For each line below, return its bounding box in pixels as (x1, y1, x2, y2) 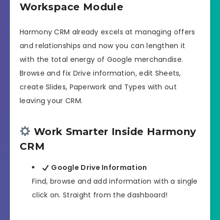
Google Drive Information (49, 163, 147, 173)
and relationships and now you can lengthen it (20, 41, 186, 51)
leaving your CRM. (20, 96, 83, 106)
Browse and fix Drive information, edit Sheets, (20, 68, 181, 79)
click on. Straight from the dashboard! (32, 190, 168, 200)
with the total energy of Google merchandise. (20, 55, 184, 65)
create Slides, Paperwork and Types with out (20, 82, 177, 92)
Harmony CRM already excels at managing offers (20, 27, 195, 37)
